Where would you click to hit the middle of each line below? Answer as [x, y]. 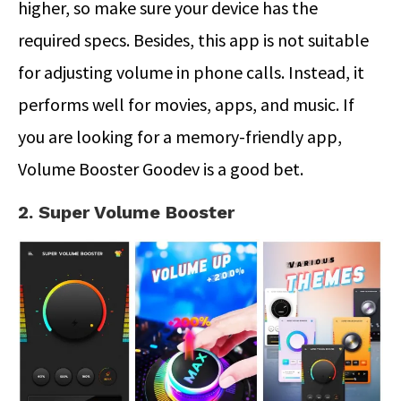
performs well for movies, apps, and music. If [186, 105]
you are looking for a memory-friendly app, [180, 137]
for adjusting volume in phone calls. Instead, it [191, 73]
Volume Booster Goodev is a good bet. [161, 169]
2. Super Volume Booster [126, 213]
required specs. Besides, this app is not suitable [193, 40]
